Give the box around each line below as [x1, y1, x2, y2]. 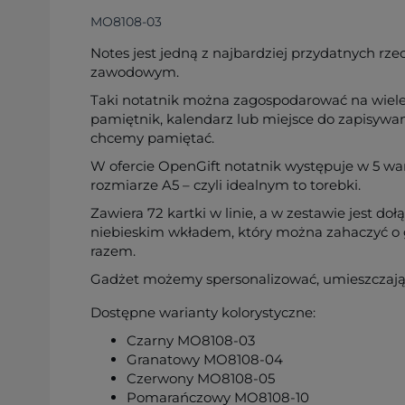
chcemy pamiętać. [90, 129, 214, 146]
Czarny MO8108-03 [127, 332, 255, 349]
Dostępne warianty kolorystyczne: [90, 304, 316, 321]
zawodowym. [90, 63, 179, 80]
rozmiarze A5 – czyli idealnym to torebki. [90, 176, 361, 193]
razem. [90, 242, 136, 259]
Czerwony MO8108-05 [127, 370, 275, 387]
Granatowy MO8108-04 [127, 351, 283, 368]
